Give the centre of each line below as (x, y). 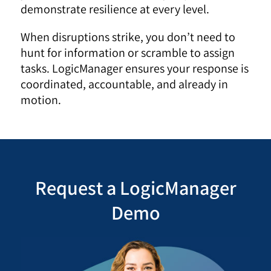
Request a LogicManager (135, 187)
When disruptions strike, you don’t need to (128, 37)
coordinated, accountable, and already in (125, 84)
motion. (41, 100)
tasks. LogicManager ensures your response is (135, 68)
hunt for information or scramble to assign (128, 52)
